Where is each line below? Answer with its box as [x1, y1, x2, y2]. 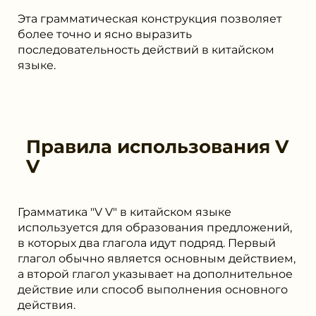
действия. [18, 298, 75, 312]
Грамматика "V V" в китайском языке [18, 205, 231, 219]
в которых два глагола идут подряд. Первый [18, 236, 276, 250]
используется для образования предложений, [18, 220, 292, 234]
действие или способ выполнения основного [18, 282, 288, 296]
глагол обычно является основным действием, [18, 251, 296, 265]
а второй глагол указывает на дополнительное [18, 267, 293, 281]
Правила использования [26, 135, 275, 158]
